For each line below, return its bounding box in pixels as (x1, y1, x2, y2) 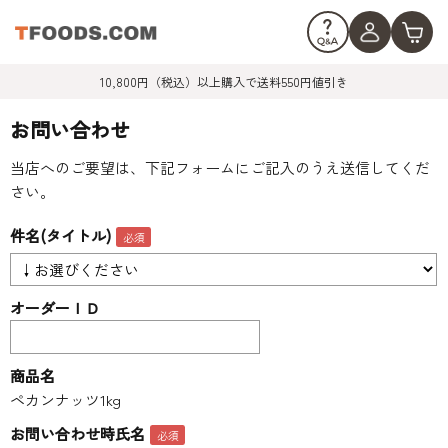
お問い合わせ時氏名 (10, 423, 145, 444)
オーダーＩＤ (10, 297, 100, 318)
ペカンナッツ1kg (10, 389, 121, 410)
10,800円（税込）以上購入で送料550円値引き (100, 73, 348, 90)
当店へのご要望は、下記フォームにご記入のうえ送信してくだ (10, 157, 430, 178)
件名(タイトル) (10, 225, 111, 246)
